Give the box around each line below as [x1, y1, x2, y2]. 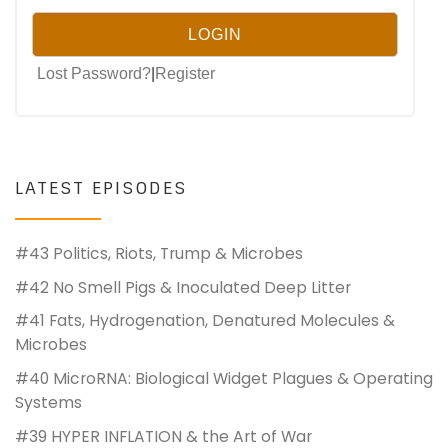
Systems [15, 392, 82, 414]
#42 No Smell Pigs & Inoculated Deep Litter [15, 276, 351, 298]
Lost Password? [37, 65, 151, 82]
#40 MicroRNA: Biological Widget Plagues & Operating [15, 368, 433, 390]
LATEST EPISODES [15, 176, 187, 199]
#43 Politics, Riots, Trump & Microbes [15, 242, 303, 264]
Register [155, 65, 215, 82]
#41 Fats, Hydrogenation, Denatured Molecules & [15, 310, 395, 332]
